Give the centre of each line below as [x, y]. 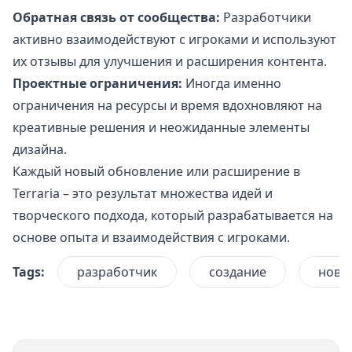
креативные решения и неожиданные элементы [161, 128]
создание [238, 272]
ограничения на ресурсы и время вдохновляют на [167, 106]
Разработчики [266, 18]
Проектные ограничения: [97, 84]
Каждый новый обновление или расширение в [156, 172]
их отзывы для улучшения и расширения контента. [170, 62]
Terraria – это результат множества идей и [143, 194]
